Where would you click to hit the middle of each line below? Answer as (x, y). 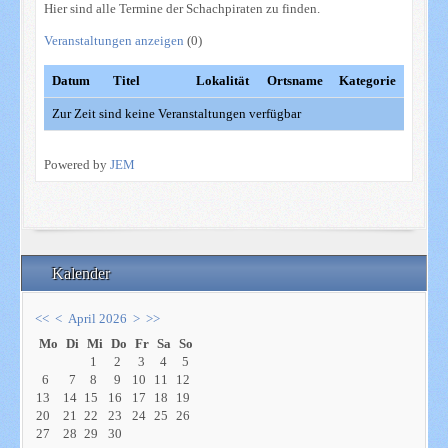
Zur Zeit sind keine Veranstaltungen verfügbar (176, 114)
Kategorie (367, 81)
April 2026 (98, 318)
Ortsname (294, 81)
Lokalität (222, 81)
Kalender (83, 273)
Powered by (76, 165)
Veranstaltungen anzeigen (113, 41)
